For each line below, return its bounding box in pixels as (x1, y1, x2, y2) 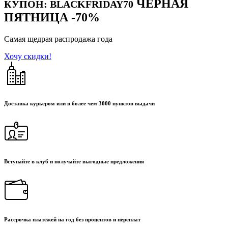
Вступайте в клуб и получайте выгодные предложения (4, 158, 144, 164)
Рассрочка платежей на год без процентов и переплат (4, 216, 140, 222)
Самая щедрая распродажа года (4, 34, 112, 43)
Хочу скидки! (4, 51, 51, 61)
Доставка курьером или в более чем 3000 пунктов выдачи (4, 100, 155, 106)
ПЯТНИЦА (4, 10, 71, 24)
